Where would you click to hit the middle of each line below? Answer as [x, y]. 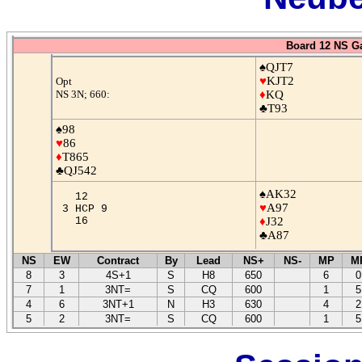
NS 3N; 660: [82, 94]
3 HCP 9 [88, 208]
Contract [118, 260]
